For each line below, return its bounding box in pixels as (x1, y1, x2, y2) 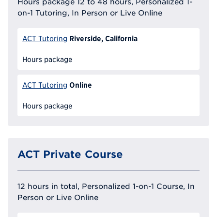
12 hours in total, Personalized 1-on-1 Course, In (17, 182, 195, 191)
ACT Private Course (17, 148, 123, 160)
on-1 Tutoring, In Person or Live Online (17, 8, 162, 17)
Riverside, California (69, 33, 138, 43)
